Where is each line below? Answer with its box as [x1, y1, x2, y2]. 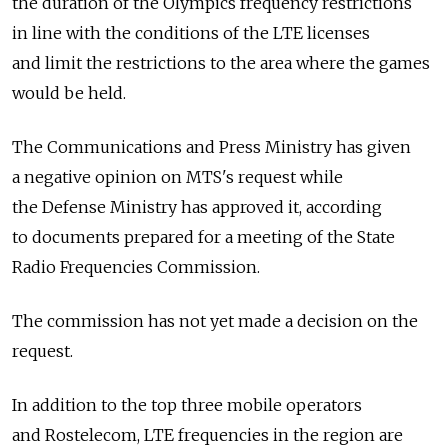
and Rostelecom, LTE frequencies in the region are [12, 425, 403, 445]
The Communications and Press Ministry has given [12, 137, 411, 157]
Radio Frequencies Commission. [12, 257, 260, 277]
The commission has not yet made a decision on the [12, 311, 418, 331]
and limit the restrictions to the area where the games [12, 53, 430, 73]
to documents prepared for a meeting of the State [12, 227, 395, 247]
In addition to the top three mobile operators [12, 395, 362, 415]
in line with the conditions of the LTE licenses [12, 23, 370, 43]
